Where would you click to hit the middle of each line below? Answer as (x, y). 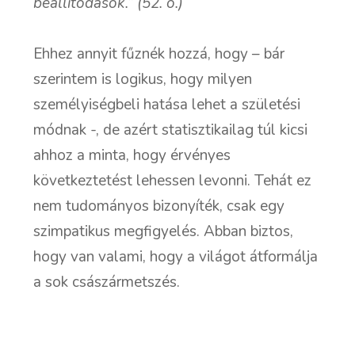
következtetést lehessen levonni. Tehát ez (173, 180)
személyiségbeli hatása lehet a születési (167, 104)
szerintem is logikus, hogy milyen (143, 79)
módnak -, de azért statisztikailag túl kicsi (171, 130)
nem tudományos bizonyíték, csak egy (159, 206)
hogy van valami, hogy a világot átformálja (176, 256)
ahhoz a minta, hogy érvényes (132, 155)
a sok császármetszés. (107, 282)
